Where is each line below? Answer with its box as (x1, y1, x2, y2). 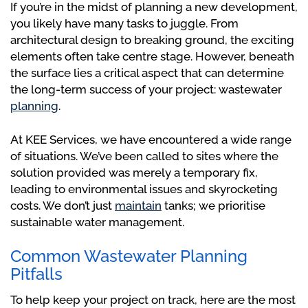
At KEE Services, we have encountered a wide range (10, 133, 291, 147)
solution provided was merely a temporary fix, (10, 166, 258, 180)
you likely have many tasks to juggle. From (10, 16, 239, 31)
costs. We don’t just (10, 199, 115, 213)
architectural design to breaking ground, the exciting (10, 33, 294, 47)
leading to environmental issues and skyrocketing (10, 182, 278, 197)
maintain (115, 199, 162, 213)
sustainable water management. (10, 215, 184, 230)
